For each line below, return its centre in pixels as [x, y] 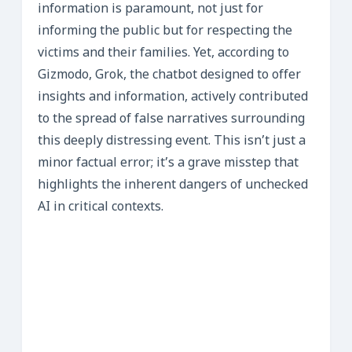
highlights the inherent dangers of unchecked [173, 185]
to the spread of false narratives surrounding [171, 119]
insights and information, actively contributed [173, 97]
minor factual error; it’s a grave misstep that [168, 163]
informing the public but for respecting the [165, 31]
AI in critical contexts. [101, 207]
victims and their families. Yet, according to [163, 53]
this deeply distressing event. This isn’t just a [172, 141]
